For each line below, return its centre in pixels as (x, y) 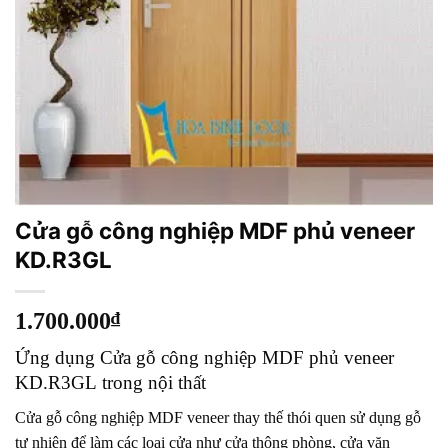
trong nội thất (151, 383)
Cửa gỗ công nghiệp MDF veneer (122, 417)
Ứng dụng (57, 358)
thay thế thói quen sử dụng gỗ (325, 417)
